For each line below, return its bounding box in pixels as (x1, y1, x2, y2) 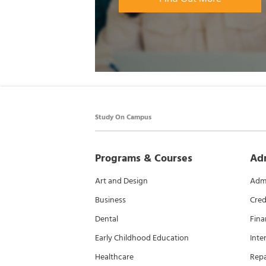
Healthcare (95, 250, 134, 264)
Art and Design (95, 174, 148, 188)
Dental (95, 212, 118, 226)
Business (95, 193, 126, 207)
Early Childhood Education (95, 231, 189, 245)
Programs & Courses (95, 150, 192, 167)
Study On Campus (95, 112, 151, 123)
